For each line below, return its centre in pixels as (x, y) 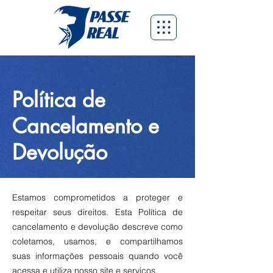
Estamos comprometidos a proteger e (97, 197)
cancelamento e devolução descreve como (97, 227)
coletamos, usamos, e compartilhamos (97, 241)
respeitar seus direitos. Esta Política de (97, 212)
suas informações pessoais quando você (97, 256)
